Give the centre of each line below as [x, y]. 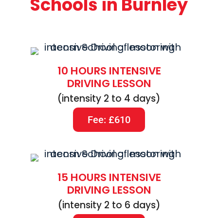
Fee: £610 [109, 120]
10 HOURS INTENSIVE [109, 71]
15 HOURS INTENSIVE [109, 178]
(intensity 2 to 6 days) [109, 205]
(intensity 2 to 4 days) [109, 99]
